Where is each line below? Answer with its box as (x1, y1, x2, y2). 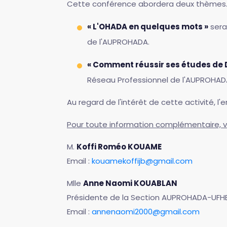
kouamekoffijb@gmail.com (92, 155, 193, 166)
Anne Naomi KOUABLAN (83, 177, 177, 188)
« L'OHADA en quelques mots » (87, 21, 208, 32)
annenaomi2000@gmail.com (92, 206, 200, 217)
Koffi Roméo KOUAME (77, 141, 162, 152)
